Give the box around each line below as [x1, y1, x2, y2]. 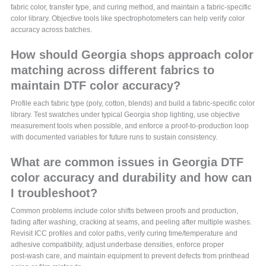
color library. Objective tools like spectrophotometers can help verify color [11, 14, 245, 23]
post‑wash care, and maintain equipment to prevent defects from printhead [11, 251, 250, 260]
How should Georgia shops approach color [11, 47, 254, 61]
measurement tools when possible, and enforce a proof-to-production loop [11, 121, 249, 130]
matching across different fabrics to [11, 63, 215, 77]
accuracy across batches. [11, 25, 93, 34]
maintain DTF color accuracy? [11, 78, 181, 92]
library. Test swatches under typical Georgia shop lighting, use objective [11, 110, 240, 119]
